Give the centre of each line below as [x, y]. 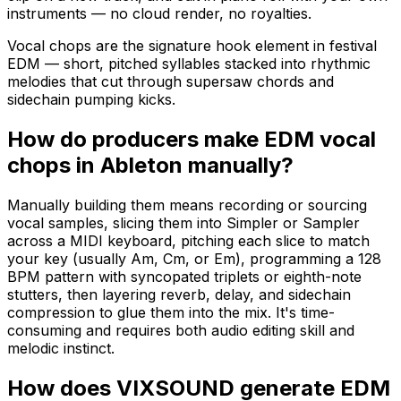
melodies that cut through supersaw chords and [171, 81]
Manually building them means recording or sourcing [187, 205]
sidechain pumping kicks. [91, 99]
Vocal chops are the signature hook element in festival [192, 45]
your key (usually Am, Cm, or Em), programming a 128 [194, 258]
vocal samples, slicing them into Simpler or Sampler [183, 222]
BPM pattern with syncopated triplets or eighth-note [184, 276]
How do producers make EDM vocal [192, 139]
